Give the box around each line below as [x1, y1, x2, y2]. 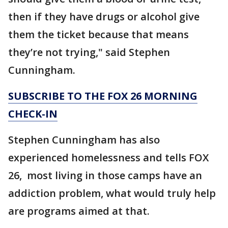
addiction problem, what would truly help [8, 186, 216, 200]
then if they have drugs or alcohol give [8, 10, 199, 23]
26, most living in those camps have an [8, 168, 202, 182]
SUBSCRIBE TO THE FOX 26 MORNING [8, 89, 197, 103]
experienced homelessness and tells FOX [8, 151, 209, 164]
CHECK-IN [8, 107, 58, 121]
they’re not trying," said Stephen [8, 45, 170, 59]
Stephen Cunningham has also [8, 133, 160, 147]
